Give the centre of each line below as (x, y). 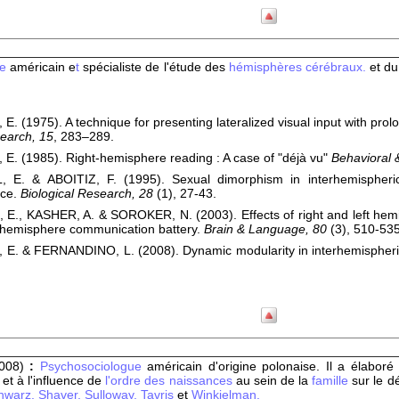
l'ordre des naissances (171, 380)
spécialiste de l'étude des (154, 67)
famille (330, 380)
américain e (41, 67)
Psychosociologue (90, 366)
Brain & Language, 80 (265, 229)
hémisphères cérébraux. (295, 67)
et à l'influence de (54, 380)
